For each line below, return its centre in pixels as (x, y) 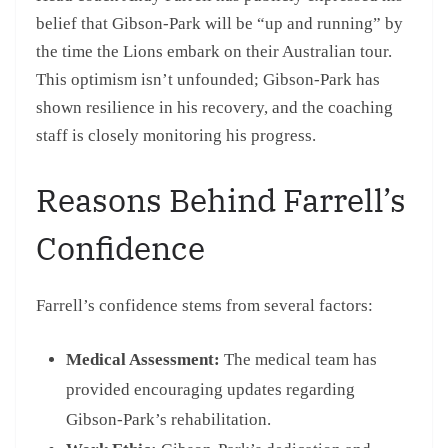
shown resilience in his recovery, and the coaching (214, 108)
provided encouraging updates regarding (210, 390)
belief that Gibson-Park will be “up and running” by (219, 24)
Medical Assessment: (143, 360)
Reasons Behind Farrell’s (221, 199)
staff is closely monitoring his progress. (176, 136)
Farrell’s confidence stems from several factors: (204, 305)
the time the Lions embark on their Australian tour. (214, 52)
